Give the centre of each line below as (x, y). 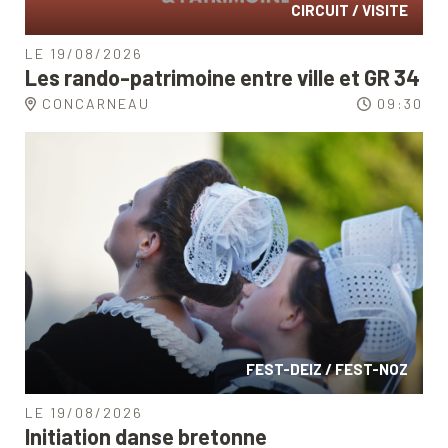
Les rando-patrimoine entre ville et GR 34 (222, 77)
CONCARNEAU (95, 104)
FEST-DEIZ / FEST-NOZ (327, 369)
